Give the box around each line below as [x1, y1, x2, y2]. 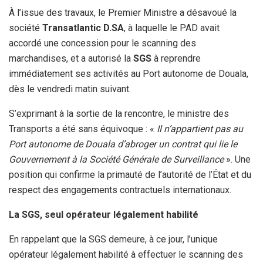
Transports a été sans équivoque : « [9, 123, 154, 134]
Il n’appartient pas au [154, 123, 243, 134]
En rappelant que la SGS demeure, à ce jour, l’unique [9, 233, 218, 245]
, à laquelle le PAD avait [124, 22, 220, 33]
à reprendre [151, 52, 201, 64]
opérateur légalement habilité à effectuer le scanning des [9, 248, 243, 260]
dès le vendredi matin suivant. [9, 83, 131, 95]
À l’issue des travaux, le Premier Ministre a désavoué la [9, 6, 237, 18]
